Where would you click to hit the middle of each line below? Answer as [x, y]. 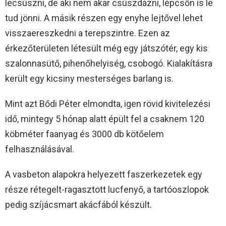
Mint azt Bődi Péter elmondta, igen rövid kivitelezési [108, 104]
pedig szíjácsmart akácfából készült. [78, 205]
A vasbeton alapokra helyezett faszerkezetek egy [104, 175]
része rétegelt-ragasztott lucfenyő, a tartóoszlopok [107, 190]
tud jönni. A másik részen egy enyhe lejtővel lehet [104, 18]
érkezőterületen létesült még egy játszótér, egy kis [106, 48]
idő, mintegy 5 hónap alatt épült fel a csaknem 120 [105, 119]
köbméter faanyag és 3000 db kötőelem [84, 134]
